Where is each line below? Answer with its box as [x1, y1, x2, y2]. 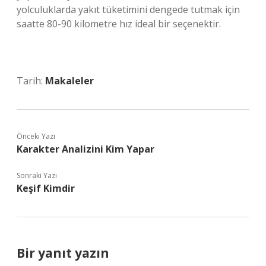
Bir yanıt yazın [17, 245, 109, 261]
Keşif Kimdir [17, 182, 75, 195]
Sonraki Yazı [17, 170, 57, 180]
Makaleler [45, 74, 94, 87]
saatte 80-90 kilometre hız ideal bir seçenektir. [17, 17, 221, 30]
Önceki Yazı [17, 131, 55, 141]
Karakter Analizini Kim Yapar [17, 142, 154, 156]
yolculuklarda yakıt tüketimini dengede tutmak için [17, 3, 240, 16]
